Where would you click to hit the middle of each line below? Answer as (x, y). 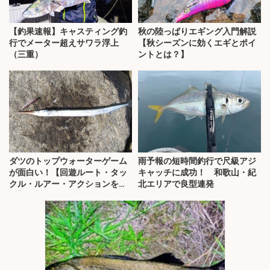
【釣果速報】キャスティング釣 (68, 32)
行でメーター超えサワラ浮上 (64, 43)
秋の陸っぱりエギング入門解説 (197, 32)
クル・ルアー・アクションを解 (68, 184)
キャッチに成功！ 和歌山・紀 (197, 173)
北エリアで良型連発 (176, 184)
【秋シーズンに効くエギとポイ (197, 43)
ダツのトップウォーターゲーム (68, 161)
